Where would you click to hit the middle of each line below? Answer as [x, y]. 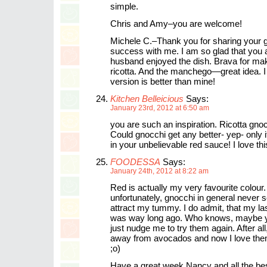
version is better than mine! [163, 81]
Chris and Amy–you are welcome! [176, 24]
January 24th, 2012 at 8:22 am [159, 171]
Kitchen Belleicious [147, 99]
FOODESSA [135, 162]
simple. [124, 6]
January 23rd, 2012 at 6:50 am [160, 108]
